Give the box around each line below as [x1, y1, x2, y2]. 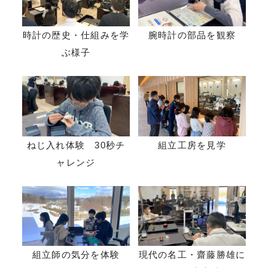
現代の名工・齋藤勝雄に [138, 249, 246, 260]
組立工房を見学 [158, 139, 226, 150]
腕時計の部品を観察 [148, 30, 236, 41]
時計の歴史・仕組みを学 [22, 30, 130, 41]
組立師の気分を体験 [32, 249, 120, 260]
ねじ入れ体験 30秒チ [26, 139, 126, 150]
